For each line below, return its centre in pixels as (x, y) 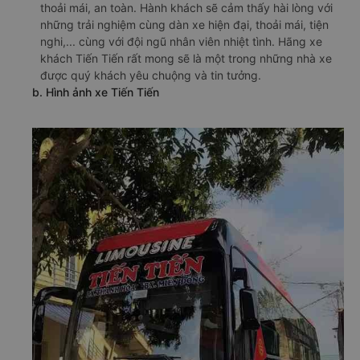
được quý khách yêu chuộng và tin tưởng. (151, 75)
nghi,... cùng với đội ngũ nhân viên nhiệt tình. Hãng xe (181, 41)
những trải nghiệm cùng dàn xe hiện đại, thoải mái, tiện (184, 25)
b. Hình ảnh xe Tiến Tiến (96, 92)
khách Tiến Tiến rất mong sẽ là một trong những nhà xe (186, 58)
